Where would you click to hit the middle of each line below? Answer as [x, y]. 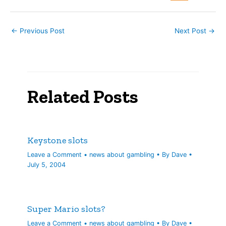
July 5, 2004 [47, 165]
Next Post [191, 31]
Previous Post [41, 31]
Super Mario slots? [67, 209]
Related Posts [83, 97]
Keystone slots [58, 140]
